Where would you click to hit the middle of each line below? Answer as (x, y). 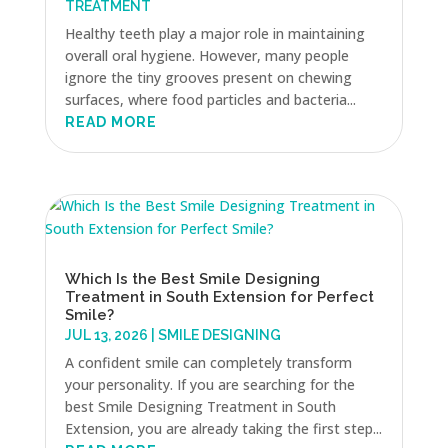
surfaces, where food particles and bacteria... (210, 99)
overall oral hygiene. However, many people (206, 55)
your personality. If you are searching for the (209, 385)
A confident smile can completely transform (208, 363)
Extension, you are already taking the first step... (223, 429)
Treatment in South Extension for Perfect (219, 297)
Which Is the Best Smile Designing (192, 279)
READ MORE (110, 121)
